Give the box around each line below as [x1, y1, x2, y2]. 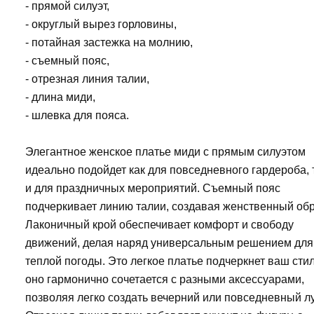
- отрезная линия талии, [25, 72, 149, 85]
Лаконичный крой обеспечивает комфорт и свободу [25, 218, 294, 231]
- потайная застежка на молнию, [25, 36, 193, 48]
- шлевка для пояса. [25, 109, 129, 121]
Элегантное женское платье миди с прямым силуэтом [25, 145, 306, 158]
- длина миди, [25, 90, 95, 103]
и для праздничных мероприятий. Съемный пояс [25, 182, 280, 194]
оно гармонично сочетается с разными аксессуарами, [25, 273, 304, 285]
